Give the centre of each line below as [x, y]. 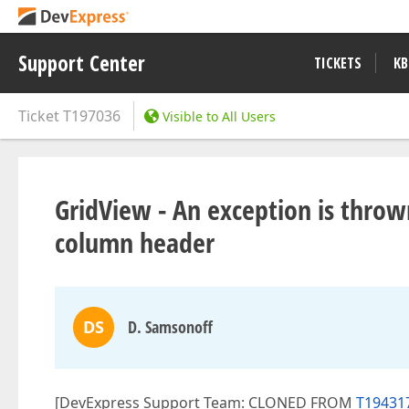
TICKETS [338, 63]
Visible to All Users [219, 116]
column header [135, 242]
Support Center [82, 63]
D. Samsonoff [170, 327]
